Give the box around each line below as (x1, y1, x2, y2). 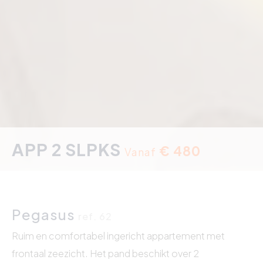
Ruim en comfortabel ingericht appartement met (12, 229, 225, 242)
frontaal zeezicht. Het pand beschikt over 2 (12, 247, 199, 259)
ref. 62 (78, 210, 112, 222)
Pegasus (12, 205, 78, 223)
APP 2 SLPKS (12, 138, 124, 160)
